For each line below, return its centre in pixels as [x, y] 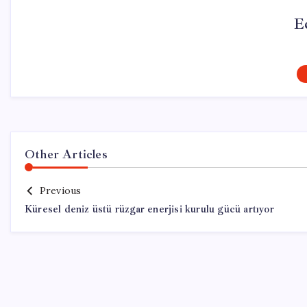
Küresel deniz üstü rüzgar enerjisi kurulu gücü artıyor [149, 209]
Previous [60, 191]
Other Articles [66, 154]
